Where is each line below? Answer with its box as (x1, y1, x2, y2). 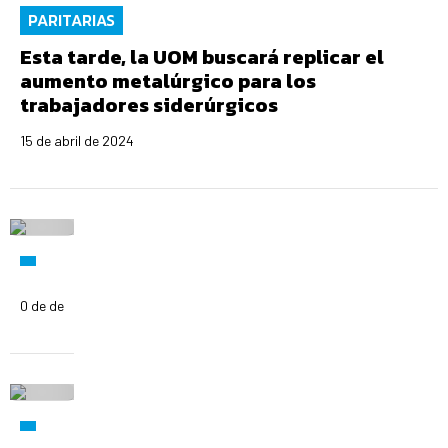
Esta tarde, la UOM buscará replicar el (19, 42, 384, 73)
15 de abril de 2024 (19, 132, 134, 150)
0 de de (19, 297, 64, 315)
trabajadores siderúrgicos (19, 90, 278, 121)
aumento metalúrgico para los (19, 66, 316, 97)
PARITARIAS (27, 8, 115, 33)
